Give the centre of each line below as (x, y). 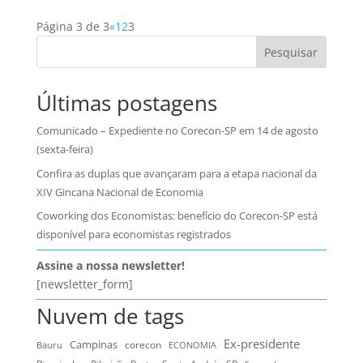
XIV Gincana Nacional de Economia (120, 192)
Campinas (93, 345)
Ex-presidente (261, 344)
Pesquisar (291, 53)
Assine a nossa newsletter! (110, 266)
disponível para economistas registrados (133, 235)
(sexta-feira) (64, 149)
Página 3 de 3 (73, 27)
